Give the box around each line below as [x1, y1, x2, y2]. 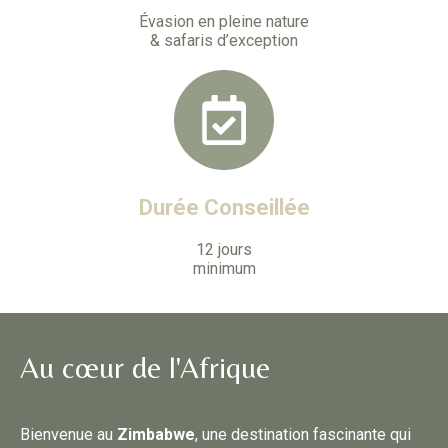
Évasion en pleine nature [139, 12, 309, 31]
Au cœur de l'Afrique [20, 350, 270, 385]
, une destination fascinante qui [195, 425, 411, 444]
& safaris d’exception [150, 31, 298, 50]
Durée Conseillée [138, 195, 310, 220]
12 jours [196, 240, 252, 259]
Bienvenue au [20, 425, 113, 444]
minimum [192, 259, 256, 278]
